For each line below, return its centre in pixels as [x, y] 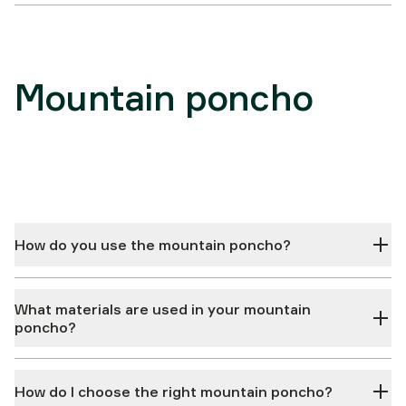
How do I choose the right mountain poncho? [174, 391]
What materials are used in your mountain [163, 309]
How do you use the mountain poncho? [153, 245]
